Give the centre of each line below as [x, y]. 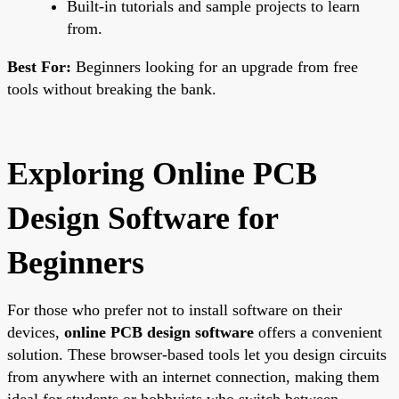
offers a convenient [318, 332]
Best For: [39, 66]
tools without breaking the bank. [112, 89]
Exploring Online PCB [162, 173]
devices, [36, 332]
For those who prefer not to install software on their [175, 309]
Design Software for [142, 218]
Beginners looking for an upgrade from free [215, 66]
